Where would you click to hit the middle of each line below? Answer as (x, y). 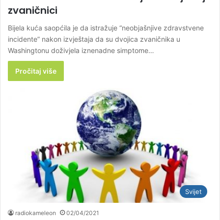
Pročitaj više (36, 71)
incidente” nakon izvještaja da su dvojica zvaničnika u (94, 39)
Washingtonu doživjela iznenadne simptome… (81, 50)
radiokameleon (36, 213)
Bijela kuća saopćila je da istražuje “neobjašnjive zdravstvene (106, 27)
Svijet (193, 192)
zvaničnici (33, 10)
